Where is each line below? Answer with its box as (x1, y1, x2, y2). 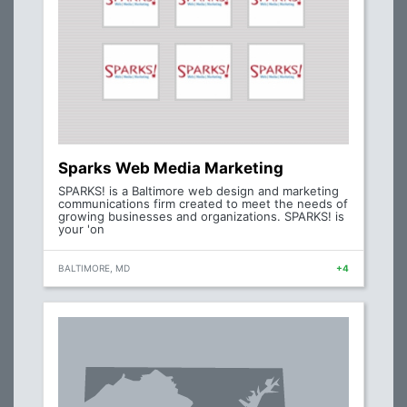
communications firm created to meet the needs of (58, 196, 348, 212)
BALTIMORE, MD (58, 263, 130, 274)
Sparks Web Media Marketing (58, 159, 283, 178)
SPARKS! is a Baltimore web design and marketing (58, 184, 339, 199)
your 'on (58, 222, 104, 237)
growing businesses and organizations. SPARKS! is (58, 209, 344, 224)
